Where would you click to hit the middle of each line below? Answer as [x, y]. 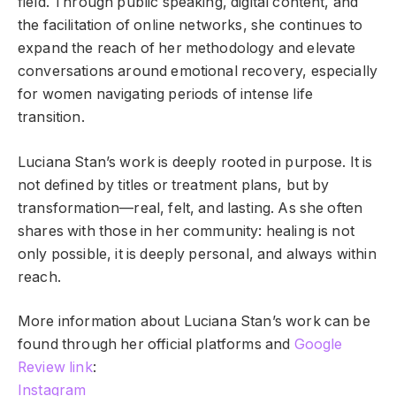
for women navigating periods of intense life [166, 95]
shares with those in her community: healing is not [186, 231]
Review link [55, 368]
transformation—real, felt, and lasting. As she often [190, 208]
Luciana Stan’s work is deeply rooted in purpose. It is [195, 162]
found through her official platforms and [156, 345]
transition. [51, 118]
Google [318, 345]
